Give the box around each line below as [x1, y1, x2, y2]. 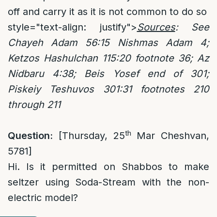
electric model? [8, 192, 78, 203]
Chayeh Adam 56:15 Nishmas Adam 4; [8, 37, 209, 48]
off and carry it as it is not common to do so [8, 6, 207, 17]
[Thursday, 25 [53, 130, 125, 141]
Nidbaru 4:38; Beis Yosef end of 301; [8, 68, 209, 79]
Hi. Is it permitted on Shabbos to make [8, 161, 209, 172]
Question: [8, 130, 53, 141]
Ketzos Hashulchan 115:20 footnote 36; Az [8, 52, 209, 64]
